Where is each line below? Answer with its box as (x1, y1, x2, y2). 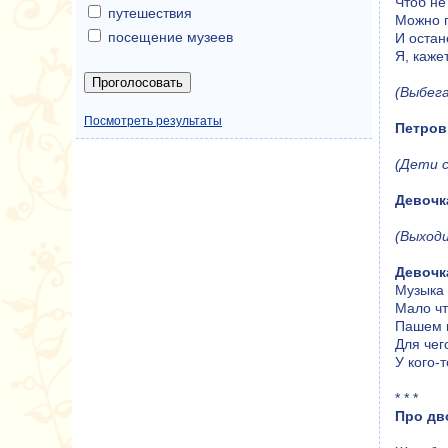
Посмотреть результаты (84, 114, 222, 128)
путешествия (108, 5, 192, 21)
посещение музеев (108, 29, 233, 45)
